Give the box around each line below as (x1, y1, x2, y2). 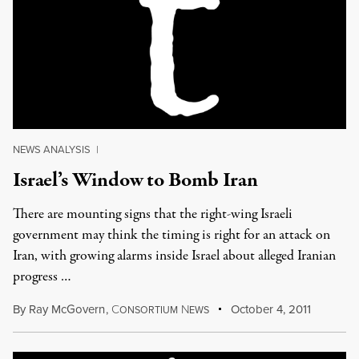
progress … (13, 267, 71, 287)
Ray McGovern (29, 301, 105, 317)
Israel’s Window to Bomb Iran (13, 166, 258, 195)
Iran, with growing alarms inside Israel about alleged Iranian (13, 246, 336, 266)
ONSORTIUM (119, 303, 178, 317)
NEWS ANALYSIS (13, 142, 91, 156)
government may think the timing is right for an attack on (13, 225, 330, 245)
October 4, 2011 (228, 301, 312, 317)
